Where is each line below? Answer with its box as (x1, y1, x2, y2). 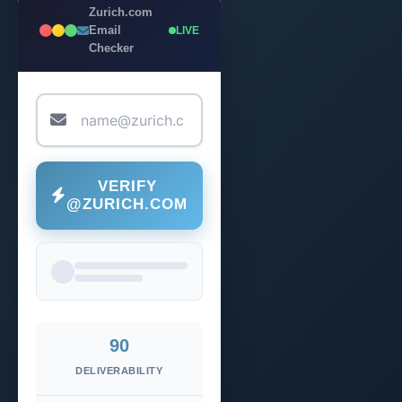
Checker (89, 41, 134, 55)
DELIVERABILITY (75, 365, 163, 376)
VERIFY (97, 178, 157, 195)
